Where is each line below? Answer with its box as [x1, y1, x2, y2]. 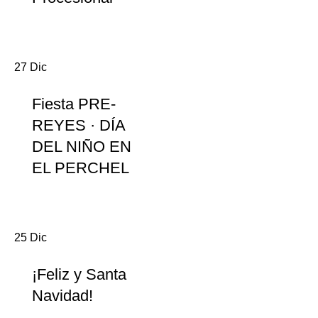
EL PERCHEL [32, 159, 129, 177]
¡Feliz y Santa [32, 265, 126, 283]
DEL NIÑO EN [32, 138, 131, 155]
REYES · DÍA [32, 116, 125, 134]
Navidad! [32, 287, 93, 305]
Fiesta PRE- [32, 95, 116, 113]
